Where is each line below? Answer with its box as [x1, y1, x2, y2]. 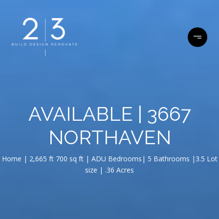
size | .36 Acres [85, 165, 134, 175]
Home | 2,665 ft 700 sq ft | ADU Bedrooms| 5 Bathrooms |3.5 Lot [1, 154, 218, 163]
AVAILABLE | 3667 [28, 102, 191, 125]
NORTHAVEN [48, 126, 171, 149]
